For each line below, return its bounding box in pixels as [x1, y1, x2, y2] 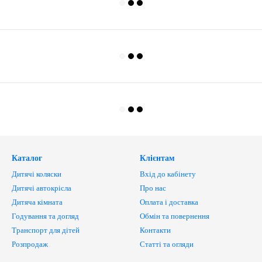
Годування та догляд [12, 212, 79, 220]
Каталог [12, 154, 42, 163]
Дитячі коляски [12, 170, 61, 178]
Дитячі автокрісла [12, 184, 71, 192]
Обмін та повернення [140, 212, 209, 220]
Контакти [140, 226, 171, 235]
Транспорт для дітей [12, 226, 80, 235]
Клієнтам [140, 154, 175, 163]
